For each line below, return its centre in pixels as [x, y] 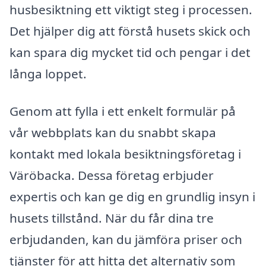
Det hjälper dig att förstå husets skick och [130, 31]
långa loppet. [48, 73]
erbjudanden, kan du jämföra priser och [126, 240]
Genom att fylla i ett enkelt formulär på [123, 111]
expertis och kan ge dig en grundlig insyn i [132, 197]
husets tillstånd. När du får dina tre [112, 218]
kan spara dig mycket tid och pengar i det [130, 52]
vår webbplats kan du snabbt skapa [113, 133]
